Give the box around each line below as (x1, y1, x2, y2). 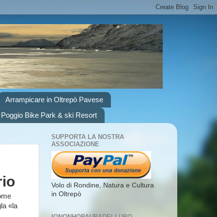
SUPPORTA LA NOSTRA (51, 133, 124, 141)
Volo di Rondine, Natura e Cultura (51, 181, 154, 189)
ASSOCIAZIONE (51, 140, 99, 148)
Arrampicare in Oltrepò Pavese (5, 95, 103, 104)
